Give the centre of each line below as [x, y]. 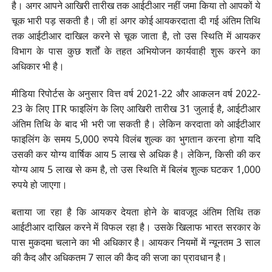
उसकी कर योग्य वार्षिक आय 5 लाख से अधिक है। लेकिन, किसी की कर [136, 154]
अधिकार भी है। [38, 66]
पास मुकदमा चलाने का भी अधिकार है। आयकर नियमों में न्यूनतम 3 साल [136, 242]
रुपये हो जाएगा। [39, 184]
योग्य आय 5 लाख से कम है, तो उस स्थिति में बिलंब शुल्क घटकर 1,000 [136, 169]
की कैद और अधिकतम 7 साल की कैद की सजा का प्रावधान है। [119, 257]
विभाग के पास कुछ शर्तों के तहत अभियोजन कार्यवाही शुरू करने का [136, 51]
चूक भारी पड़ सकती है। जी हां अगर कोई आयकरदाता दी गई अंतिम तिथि [136, 20]
